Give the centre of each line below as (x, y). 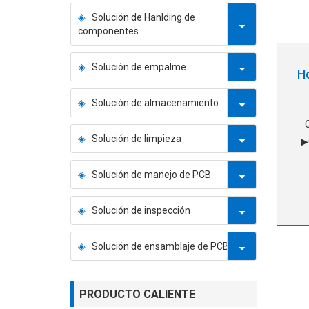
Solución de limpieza (137, 139)
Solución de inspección (141, 211)
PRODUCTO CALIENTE (137, 295)
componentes (108, 31)
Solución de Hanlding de (143, 18)
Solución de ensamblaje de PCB (160, 247)
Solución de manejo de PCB (151, 175)
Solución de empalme (139, 67)
